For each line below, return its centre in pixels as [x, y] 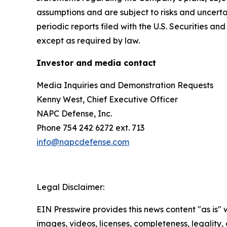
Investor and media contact [96, 63]
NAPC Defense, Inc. [74, 113]
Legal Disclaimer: [70, 187]
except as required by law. [88, 40]
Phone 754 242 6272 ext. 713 [90, 127]
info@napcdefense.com [83, 142]
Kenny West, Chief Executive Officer [107, 99]
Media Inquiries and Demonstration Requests [125, 85]
